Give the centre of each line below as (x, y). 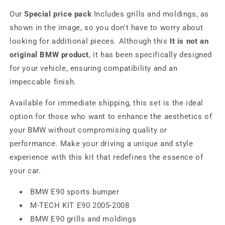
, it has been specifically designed (151, 55)
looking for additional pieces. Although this (90, 41)
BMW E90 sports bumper (75, 192)
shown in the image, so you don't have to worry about (106, 28)
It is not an (189, 41)
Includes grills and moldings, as (150, 14)
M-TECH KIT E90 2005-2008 (80, 205)
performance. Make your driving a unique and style (101, 144)
